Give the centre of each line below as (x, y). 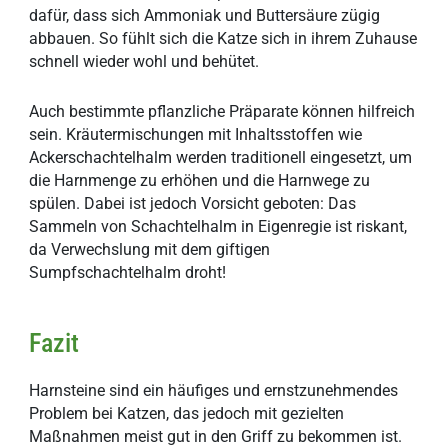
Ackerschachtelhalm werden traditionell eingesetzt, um (221, 158)
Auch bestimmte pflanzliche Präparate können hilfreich (222, 112)
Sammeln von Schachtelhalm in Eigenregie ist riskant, (218, 227)
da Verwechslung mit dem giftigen (150, 250)
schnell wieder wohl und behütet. (144, 62)
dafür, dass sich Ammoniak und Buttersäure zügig (205, 16)
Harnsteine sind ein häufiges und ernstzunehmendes (214, 391)
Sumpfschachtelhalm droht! (128, 273)
